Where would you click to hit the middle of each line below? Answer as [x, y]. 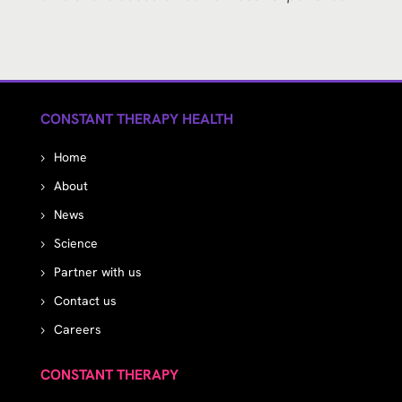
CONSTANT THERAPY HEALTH [136, 119]
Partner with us [97, 272]
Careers [77, 330]
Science [75, 244]
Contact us [85, 301]
